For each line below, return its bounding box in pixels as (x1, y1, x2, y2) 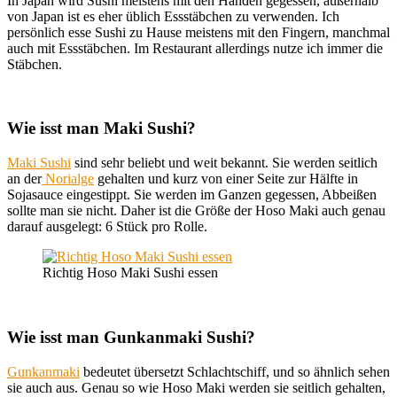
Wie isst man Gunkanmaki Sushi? (7, 327, 255, 346)
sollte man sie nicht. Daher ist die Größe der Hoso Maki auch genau (7, 203, 385, 219)
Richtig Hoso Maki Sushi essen (43, 265, 218, 281)
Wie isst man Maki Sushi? (7, 119, 196, 138)
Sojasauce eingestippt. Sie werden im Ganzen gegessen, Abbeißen (7, 187, 377, 203)
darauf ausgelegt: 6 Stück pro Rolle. (7, 219, 207, 235)
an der (7, 171, 42, 187)
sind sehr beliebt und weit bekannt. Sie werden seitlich (71, 155, 378, 171)
